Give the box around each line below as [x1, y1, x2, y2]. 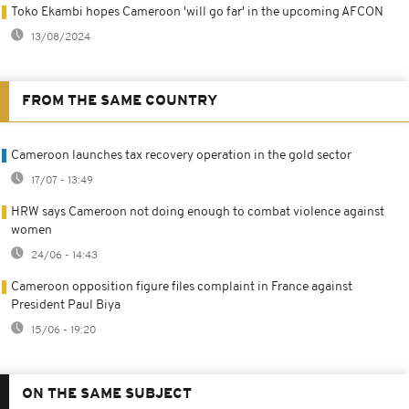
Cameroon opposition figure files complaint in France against [11, 279, 352, 294]
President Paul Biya [11, 298, 121, 312]
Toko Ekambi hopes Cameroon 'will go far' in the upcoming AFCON [11, 5, 383, 19]
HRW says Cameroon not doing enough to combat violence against [11, 204, 384, 219]
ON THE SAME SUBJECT [22, 386, 192, 402]
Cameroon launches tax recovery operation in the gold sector [11, 148, 351, 163]
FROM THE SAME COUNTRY [22, 93, 217, 109]
